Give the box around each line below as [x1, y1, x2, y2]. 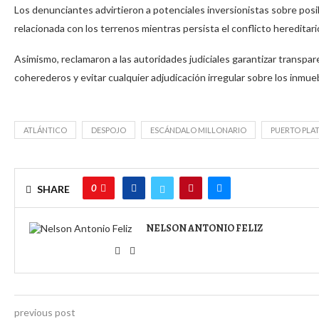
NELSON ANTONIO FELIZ [146, 221, 263, 235]
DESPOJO [91, 125, 126, 135]
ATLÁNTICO [23, 125, 67, 135]
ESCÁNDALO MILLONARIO [150, 125, 246, 135]
